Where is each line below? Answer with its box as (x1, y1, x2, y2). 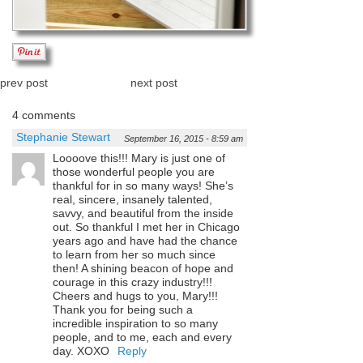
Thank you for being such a (53, 302, 193, 316)
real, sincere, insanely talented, (53, 192, 212, 206)
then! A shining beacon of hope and (53, 261, 233, 275)
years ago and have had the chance (53, 233, 237, 247)
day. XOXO (53, 344, 109, 357)
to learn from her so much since (53, 247, 216, 261)
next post (130, 75, 177, 89)
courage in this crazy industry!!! (53, 275, 212, 288)
